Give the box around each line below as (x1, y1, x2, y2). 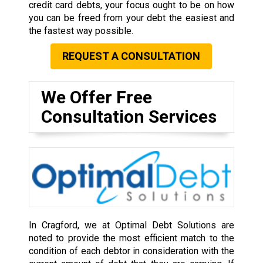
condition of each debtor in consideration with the (28, 245, 235, 257)
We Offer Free (41, 86, 152, 107)
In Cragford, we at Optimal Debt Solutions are (28, 220, 235, 231)
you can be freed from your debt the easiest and (28, 12, 235, 23)
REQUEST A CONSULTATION (62, 49, 201, 62)
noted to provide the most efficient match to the (28, 232, 235, 244)
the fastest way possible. (28, 25, 133, 36)
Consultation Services (41, 106, 217, 127)
